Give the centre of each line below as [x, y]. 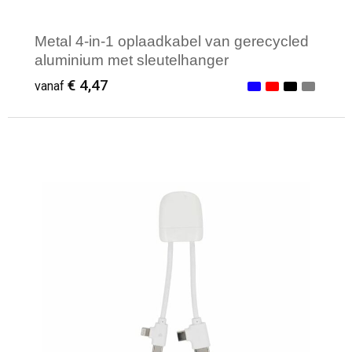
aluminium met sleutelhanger [132, 60]
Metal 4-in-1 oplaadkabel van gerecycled [172, 41]
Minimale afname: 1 [122, 169]
